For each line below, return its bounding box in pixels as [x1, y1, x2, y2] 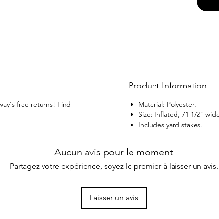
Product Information [128, 80, 207, 91]
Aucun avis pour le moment [54, 146, 173, 158]
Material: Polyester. [138, 99, 196, 109]
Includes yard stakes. [138, 120, 202, 129]
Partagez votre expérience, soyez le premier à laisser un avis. [9, 161, 218, 171]
